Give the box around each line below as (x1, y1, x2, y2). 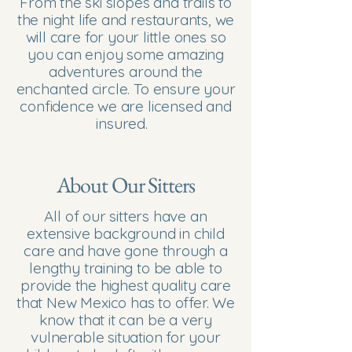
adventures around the (48, 62, 203, 81)
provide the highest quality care (20, 276, 231, 295)
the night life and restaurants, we (16, 10, 235, 29)
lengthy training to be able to (29, 258, 222, 277)
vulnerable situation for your (31, 328, 221, 346)
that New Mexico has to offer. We (16, 293, 235, 312)
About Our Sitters (56, 170, 195, 199)
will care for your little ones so (25, 27, 226, 46)
